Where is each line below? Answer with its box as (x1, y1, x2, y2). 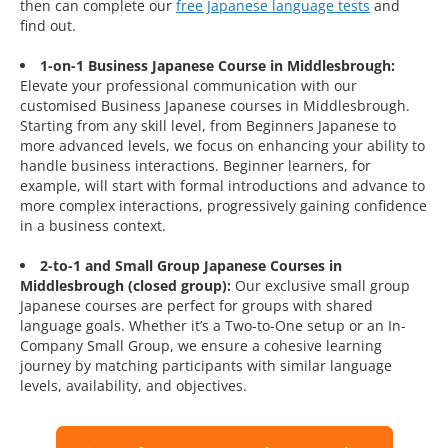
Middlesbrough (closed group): (20, 276, 231, 296)
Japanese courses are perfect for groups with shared (20, 296, 373, 316)
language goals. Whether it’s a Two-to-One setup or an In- (20, 316, 406, 336)
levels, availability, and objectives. (20, 376, 247, 396)
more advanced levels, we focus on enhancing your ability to (20, 136, 425, 156)
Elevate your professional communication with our (20, 76, 357, 96)
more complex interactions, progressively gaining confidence (20, 196, 427, 216)
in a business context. (20, 216, 166, 236)
